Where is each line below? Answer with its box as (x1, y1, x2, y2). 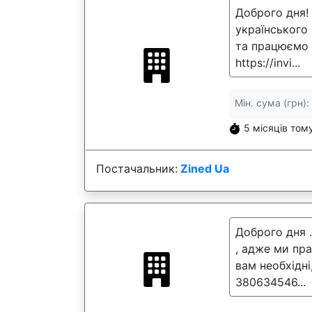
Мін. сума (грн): (235, 97, 309, 109)
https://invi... (235, 56, 300, 70)
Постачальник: (96, 162, 178, 175)
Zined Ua (180, 162, 229, 175)
